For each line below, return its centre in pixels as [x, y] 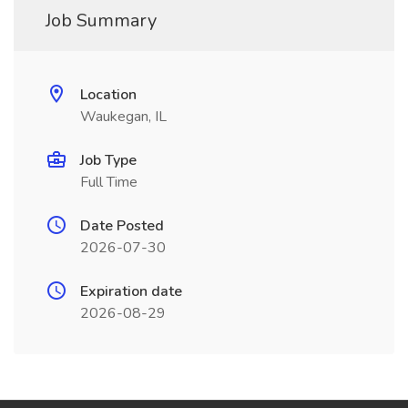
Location [108, 95]
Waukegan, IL [123, 117]
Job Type [108, 160]
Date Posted [122, 226]
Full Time [109, 182]
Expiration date [131, 291]
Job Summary [101, 20]
